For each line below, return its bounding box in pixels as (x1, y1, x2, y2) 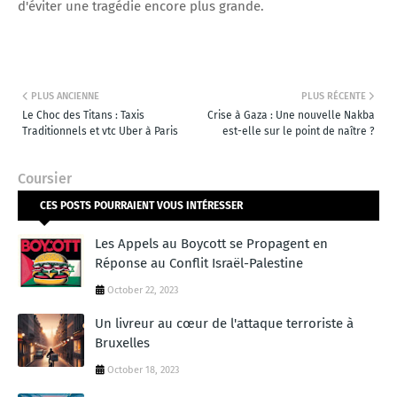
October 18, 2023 (107, 363, 179, 376)
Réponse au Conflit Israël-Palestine (95, 254, 303, 271)
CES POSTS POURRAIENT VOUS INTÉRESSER (40, 198, 243, 212)
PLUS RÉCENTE (301, 90, 366, 102)
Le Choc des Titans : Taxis (22, 108, 144, 121)
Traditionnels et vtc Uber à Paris (22, 124, 178, 137)
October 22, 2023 (107, 284, 178, 296)
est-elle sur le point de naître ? (222, 124, 375, 137)
